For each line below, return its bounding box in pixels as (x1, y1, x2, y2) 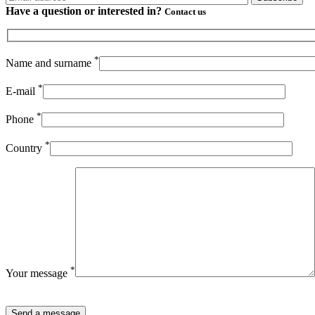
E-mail (6, 84, 38, 97)
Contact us (165, 6, 206, 17)
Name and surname (6, 56, 94, 69)
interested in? (98, 4, 162, 17)
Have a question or (6, 4, 98, 17)
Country (6, 141, 45, 154)
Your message (6, 266, 70, 279)
